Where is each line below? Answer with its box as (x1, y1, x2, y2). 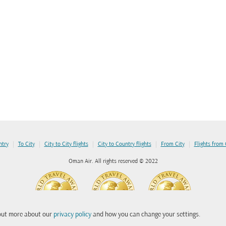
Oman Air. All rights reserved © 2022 (68, 158, 158, 164)
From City (160, 141, 185, 147)
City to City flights (44, 141, 88, 147)
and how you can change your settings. (91, 210, 200, 218)
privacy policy (53, 210, 91, 218)
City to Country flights (97, 141, 151, 147)
